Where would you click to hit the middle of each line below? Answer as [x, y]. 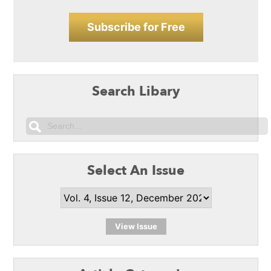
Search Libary [136, 91]
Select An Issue [136, 170]
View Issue [136, 226]
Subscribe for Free [136, 27]
